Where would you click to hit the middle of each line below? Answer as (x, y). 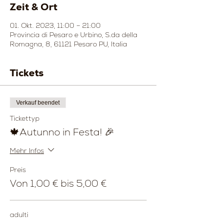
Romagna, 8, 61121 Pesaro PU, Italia (68, 44)
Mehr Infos (27, 150)
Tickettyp (25, 119)
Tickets (27, 73)
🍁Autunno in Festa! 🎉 (62, 132)
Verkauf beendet (38, 103)
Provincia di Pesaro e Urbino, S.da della (74, 35)
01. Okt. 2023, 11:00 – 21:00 (55, 26)
